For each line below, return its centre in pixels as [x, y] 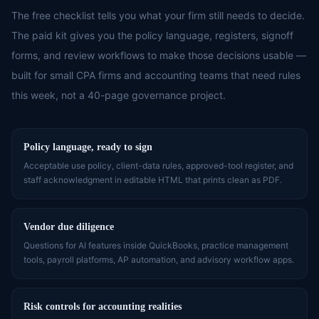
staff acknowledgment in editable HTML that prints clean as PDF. [153, 180]
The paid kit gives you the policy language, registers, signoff [152, 35]
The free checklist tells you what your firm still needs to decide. [158, 15]
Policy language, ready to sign [88, 147]
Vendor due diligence [69, 227]
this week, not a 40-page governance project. [119, 95]
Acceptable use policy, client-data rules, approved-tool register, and [158, 166]
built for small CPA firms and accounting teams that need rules [156, 75]
